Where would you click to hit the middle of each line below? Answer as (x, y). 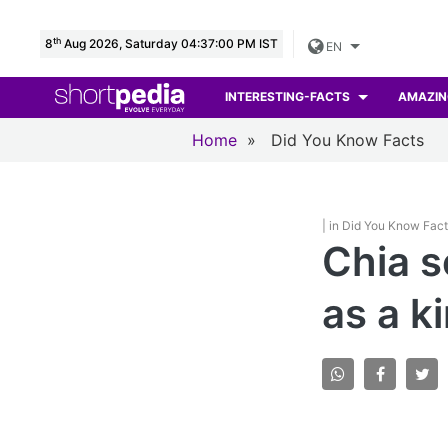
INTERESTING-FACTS (289, 97)
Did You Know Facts (347, 139)
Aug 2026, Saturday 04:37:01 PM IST (169, 43)
